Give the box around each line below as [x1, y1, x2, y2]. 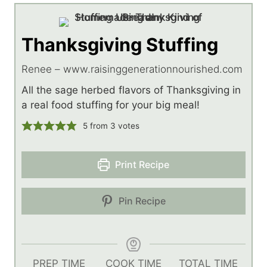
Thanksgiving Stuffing [21, 33, 218, 55]
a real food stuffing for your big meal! [21, 98, 200, 111]
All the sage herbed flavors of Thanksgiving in [21, 83, 241, 96]
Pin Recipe [116, 194, 166, 207]
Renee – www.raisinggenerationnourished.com [21, 63, 243, 75]
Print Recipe [113, 158, 170, 170]
